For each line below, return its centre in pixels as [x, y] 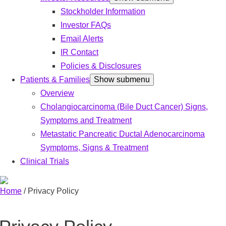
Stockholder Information [103, 12]
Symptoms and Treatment [86, 121]
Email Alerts [82, 39]
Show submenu [122, 80]
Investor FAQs [86, 25]
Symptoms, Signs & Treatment [94, 148]
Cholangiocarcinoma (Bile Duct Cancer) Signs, [124, 107]
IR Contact [79, 52]
